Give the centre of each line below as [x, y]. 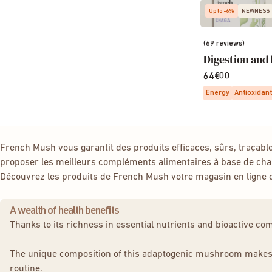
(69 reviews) [224, 44]
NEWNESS [256, 11]
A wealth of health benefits [64, 211]
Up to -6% [222, 11]
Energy [218, 93]
